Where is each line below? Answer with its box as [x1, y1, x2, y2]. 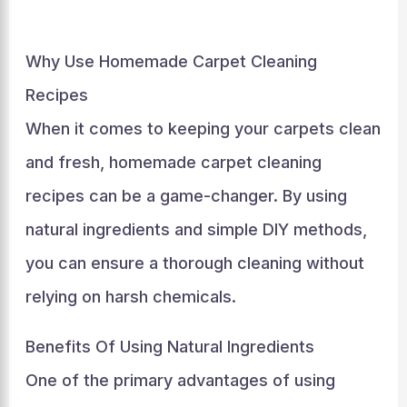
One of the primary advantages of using [25, 371, 335, 390]
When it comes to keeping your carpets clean [25, 119, 381, 138]
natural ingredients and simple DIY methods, [25, 220, 367, 239]
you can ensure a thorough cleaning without [25, 253, 364, 273]
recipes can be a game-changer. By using [25, 186, 347, 205]
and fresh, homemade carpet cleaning [25, 153, 322, 172]
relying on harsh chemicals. [25, 287, 236, 306]
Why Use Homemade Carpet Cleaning [25, 52, 317, 71]
